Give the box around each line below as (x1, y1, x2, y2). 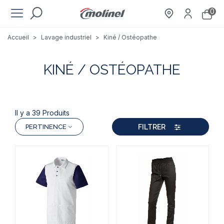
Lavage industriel (41, 33, 91, 41)
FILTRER (138, 122, 165, 131)
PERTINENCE (25, 123, 66, 130)
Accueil (7, 33, 29, 41)
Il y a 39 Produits (15, 108, 69, 117)
